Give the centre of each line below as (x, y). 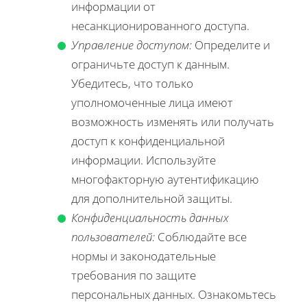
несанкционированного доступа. (160, 25)
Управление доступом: (132, 45)
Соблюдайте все (201, 236)
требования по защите (134, 275)
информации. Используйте (144, 160)
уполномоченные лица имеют (152, 102)
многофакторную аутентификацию (165, 179)
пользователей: (113, 236)
